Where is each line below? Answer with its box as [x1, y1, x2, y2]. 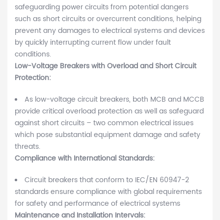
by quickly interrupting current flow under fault [15, 37, 171, 49]
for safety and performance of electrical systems [15, 198, 180, 210]
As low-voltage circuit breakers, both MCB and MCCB [25, 94, 204, 106]
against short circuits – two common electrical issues [15, 117, 193, 129]
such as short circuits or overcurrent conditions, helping [15, 13, 201, 25]
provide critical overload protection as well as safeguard [15, 106, 204, 117]
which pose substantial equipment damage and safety [15, 129, 200, 141]
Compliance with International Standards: [15, 153, 155, 165]
